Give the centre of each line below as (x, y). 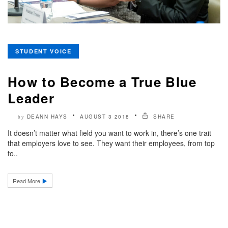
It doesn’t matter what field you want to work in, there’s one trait (109, 133)
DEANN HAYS (47, 116)
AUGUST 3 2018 (105, 116)
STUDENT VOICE (44, 51)
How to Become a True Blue (102, 81)
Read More (27, 180)
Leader (31, 98)
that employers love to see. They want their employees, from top (111, 143)
